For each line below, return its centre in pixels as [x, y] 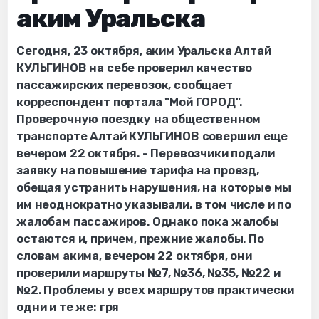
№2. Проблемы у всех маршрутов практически [156, 290]
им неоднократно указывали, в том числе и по [154, 204]
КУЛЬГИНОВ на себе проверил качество [135, 68]
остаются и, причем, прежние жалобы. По [140, 239]
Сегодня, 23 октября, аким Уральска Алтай [144, 51]
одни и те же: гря [68, 307]
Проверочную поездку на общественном [139, 119]
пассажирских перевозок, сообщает [125, 85]
